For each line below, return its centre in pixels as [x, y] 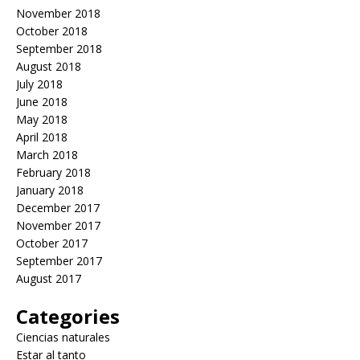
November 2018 [58, 14]
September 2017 [59, 261]
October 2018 [52, 31]
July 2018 [39, 84]
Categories [68, 317]
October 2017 [52, 243]
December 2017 [58, 208]
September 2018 [59, 49]
